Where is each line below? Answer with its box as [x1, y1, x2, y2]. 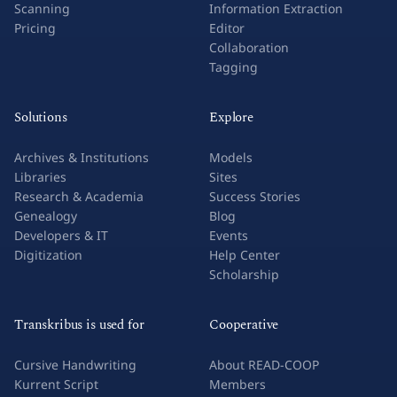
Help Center [209, 246, 280, 263]
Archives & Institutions [14, 149, 149, 166]
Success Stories [209, 188, 300, 205]
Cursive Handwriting [14, 356, 136, 373]
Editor [209, 19, 245, 36]
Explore [209, 107, 253, 128]
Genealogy [14, 207, 77, 224]
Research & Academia [14, 188, 144, 205]
